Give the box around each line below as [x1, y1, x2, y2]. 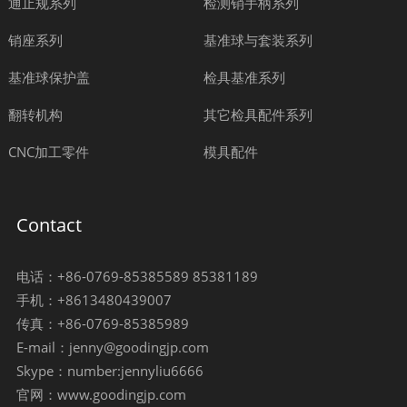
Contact [15, 213, 82, 237]
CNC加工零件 [7, 143, 89, 161]
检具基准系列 [203, 68, 285, 86]
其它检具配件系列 [203, 105, 313, 124]
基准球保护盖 [7, 68, 90, 86]
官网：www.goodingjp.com [15, 385, 186, 403]
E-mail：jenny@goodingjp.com [15, 338, 209, 356]
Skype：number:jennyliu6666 [15, 362, 203, 380]
